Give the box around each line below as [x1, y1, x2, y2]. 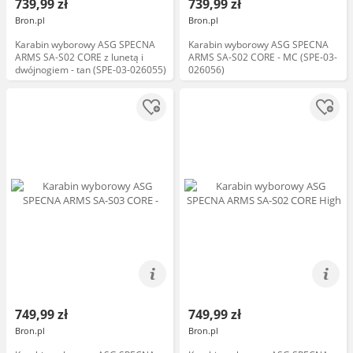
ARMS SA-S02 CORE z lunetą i [15, 50, 143, 64]
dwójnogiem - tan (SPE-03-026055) [15, 63, 166, 76]
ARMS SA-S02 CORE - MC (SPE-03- [188, 50, 337, 64]
